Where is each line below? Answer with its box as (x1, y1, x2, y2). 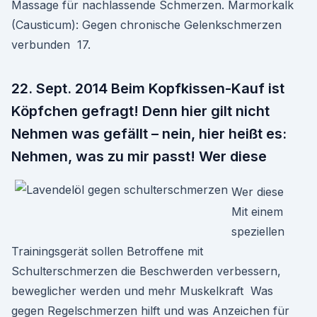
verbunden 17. (11, 38, 91, 52)
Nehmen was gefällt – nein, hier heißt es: (11, 125, 287, 142)
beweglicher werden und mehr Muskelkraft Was (11, 284, 273, 298)
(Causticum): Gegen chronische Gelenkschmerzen (11, 18, 282, 32)
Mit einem (231, 204, 283, 219)
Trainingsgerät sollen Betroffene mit (11, 244, 203, 258)
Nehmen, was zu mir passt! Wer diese (11, 148, 270, 165)
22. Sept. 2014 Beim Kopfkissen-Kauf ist (11, 80, 284, 97)
